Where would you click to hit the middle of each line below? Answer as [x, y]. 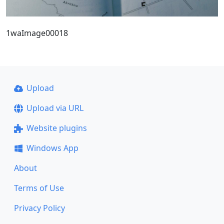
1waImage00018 [37, 33]
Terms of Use [39, 188]
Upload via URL [55, 108]
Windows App [52, 148]
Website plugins [56, 128]
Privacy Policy [39, 208]
